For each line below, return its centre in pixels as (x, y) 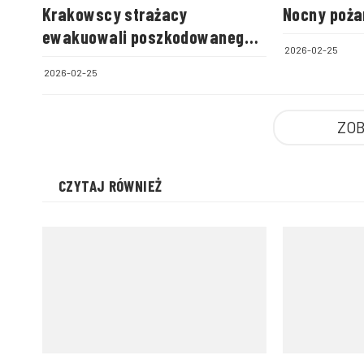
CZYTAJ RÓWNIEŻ (110, 185)
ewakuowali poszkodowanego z (153, 36)
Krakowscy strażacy (115, 13)
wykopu (69, 59)
